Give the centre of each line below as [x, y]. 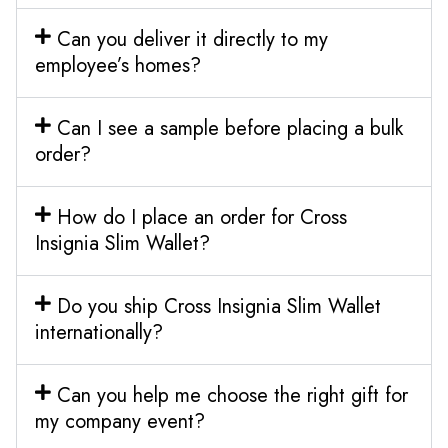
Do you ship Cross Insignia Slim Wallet [218, 306]
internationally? [99, 332]
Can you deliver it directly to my [192, 39]
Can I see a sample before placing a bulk [229, 128]
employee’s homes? [118, 65]
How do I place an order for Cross [201, 217]
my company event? [120, 421]
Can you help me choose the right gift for [232, 395]
